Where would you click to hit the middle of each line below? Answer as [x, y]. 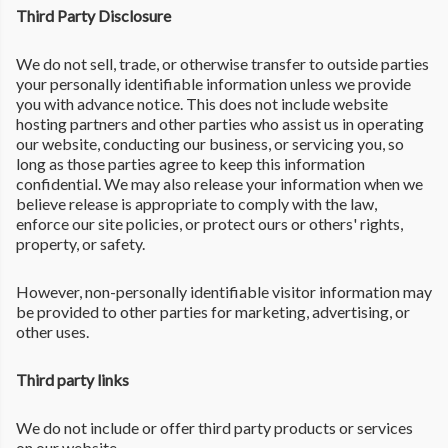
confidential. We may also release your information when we [219, 183]
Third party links [72, 379]
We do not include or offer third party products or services [214, 427]
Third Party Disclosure [93, 15]
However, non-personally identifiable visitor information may [224, 291]
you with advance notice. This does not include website [202, 103]
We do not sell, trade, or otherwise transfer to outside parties [222, 63]
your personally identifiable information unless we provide [213, 83]
